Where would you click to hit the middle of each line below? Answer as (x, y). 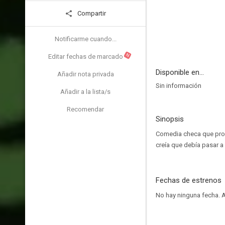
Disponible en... (180, 72)
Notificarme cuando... (85, 39)
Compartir (91, 13)
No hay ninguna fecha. (189, 195)
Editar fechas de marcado (85, 57)
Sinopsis (170, 119)
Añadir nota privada (85, 74)
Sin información (179, 86)
